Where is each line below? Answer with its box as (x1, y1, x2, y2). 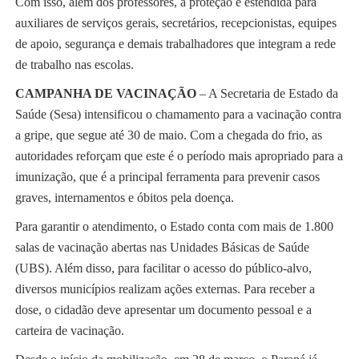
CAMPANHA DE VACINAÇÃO (14, 87, 196, 101)
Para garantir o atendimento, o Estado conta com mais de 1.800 (14, 220, 333, 234)
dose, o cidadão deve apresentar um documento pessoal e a (14, 303, 312, 317)
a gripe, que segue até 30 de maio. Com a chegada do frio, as (14, 128, 322, 143)
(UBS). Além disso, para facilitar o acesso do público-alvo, (14, 261, 312, 276)
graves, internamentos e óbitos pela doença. (14, 191, 234, 205)
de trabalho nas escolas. (14, 58, 134, 72)
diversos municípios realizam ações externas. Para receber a (14, 282, 315, 296)
